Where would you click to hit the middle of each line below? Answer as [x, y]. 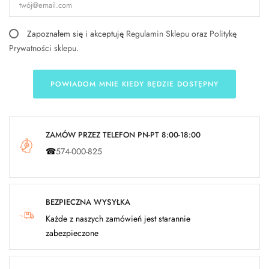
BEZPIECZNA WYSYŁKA [88, 202]
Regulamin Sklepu [158, 34]
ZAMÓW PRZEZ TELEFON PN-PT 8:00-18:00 [123, 135]
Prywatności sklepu [43, 48]
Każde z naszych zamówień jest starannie [118, 219]
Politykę [223, 34]
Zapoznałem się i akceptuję [77, 34]
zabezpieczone [72, 233]
